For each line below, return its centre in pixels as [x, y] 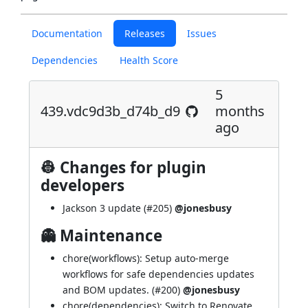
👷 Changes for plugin [123, 167]
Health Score [149, 60]
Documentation [67, 33]
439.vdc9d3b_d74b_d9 [110, 111]
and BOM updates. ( [109, 290]
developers [82, 185]
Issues [202, 33]
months [240, 111]
